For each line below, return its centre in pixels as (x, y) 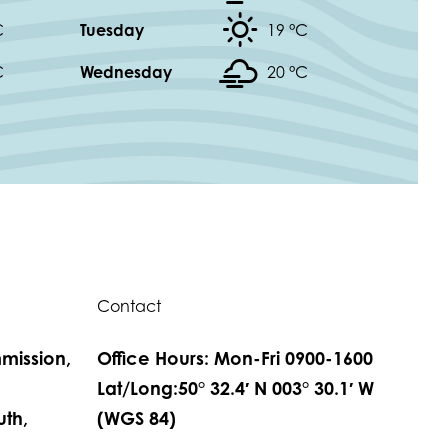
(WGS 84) (136, 418)
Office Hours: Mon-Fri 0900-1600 (235, 358)
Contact (129, 306)
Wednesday (126, 72)
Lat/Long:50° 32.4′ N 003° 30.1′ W (235, 388)
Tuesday (112, 30)
